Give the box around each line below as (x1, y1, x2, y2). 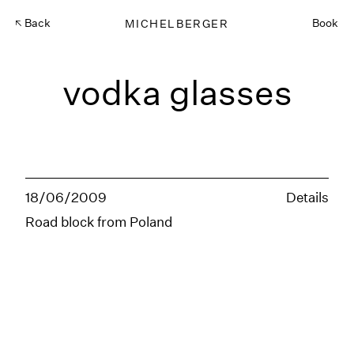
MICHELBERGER (125, 16, 229, 30)
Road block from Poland (25, 213, 172, 230)
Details (286, 189, 329, 205)
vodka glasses (62, 73, 292, 113)
